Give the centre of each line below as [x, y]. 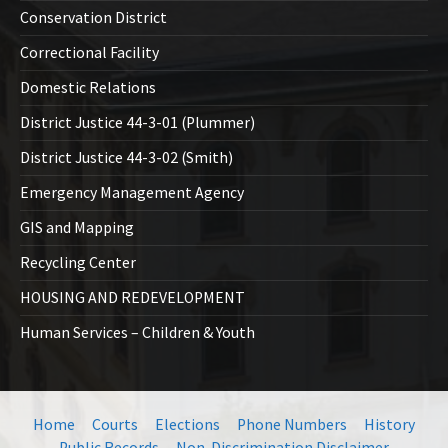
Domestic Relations [88, 88]
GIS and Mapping [77, 228]
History [389, 425]
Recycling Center [78, 263]
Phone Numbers [292, 425]
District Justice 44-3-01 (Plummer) [137, 123]
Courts [115, 425]
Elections [187, 425]
